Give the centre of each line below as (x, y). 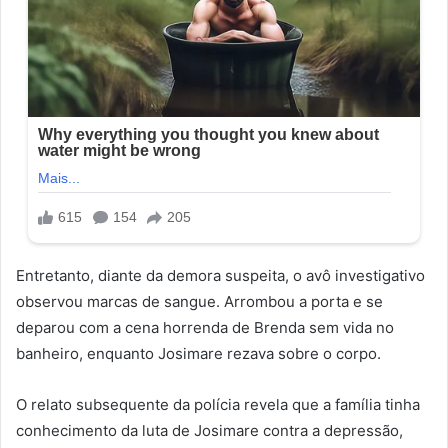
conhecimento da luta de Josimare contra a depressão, (209, 431)
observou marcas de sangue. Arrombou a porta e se (199, 302)
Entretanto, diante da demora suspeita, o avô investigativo (220, 276)
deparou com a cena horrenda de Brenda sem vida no (205, 328)
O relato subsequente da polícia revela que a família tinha (218, 405)
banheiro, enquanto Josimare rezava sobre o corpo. (198, 354)
